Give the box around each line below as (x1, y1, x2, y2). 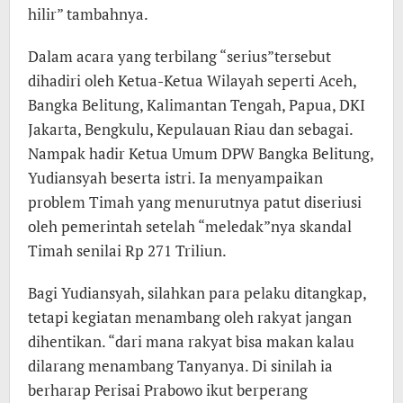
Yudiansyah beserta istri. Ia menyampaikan (28, 167, 323, 188)
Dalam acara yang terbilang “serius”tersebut (28, 46, 331, 67)
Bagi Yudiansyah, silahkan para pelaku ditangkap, (28, 282, 366, 303)
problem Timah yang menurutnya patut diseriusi (28, 192, 362, 212)
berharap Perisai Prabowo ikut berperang (28, 380, 308, 400)
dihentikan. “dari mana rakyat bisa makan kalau (28, 331, 354, 352)
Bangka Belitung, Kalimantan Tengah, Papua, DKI (28, 94, 365, 115)
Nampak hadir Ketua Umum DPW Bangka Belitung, (28, 143, 373, 164)
